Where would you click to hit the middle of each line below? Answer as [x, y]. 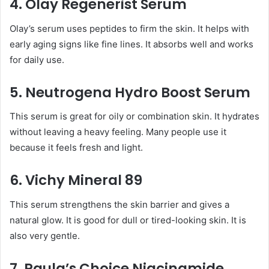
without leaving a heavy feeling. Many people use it [118, 132]
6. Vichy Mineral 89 [76, 180]
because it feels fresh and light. [76, 148]
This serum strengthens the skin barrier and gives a [119, 204]
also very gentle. [45, 235]
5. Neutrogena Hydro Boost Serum [130, 92]
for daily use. [37, 59]
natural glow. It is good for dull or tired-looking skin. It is [128, 220]
